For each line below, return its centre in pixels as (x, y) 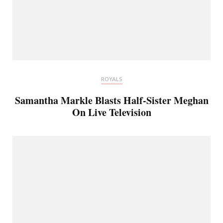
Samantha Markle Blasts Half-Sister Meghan (111, 100)
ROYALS (111, 79)
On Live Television (111, 112)
